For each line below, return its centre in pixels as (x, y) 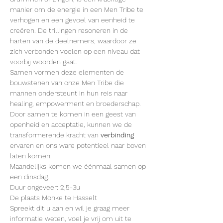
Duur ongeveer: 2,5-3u (45, 187)
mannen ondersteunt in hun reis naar (70, 93)
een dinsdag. (30, 177)
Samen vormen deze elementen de (68, 72)
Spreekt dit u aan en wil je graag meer (71, 208)
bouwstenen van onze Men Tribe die (68, 83)
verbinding (117, 135)
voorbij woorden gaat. (44, 62)
